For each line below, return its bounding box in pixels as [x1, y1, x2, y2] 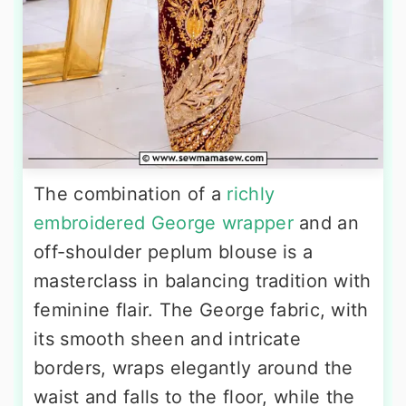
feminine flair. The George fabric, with [34, 298, 369, 321]
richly [227, 182, 275, 205]
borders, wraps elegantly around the [34, 356, 353, 379]
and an [293, 211, 359, 234]
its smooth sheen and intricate [34, 327, 301, 350]
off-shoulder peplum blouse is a [34, 240, 314, 263]
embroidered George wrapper [34, 211, 294, 234]
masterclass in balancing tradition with [34, 269, 372, 292]
